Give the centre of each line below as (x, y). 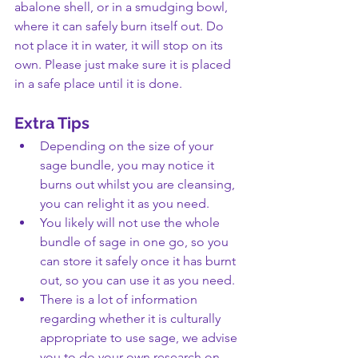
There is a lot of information (120, 299)
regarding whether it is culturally (132, 318)
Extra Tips (52, 123)
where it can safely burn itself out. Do (121, 26)
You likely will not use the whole (131, 223)
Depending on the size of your (128, 146)
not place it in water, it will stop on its (120, 45)
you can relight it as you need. (125, 203)
